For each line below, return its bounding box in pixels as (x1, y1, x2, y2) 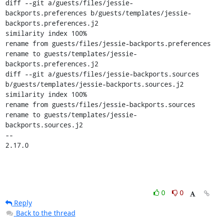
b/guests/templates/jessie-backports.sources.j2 (5, 79, 184, 89)
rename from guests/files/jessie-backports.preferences (5, 39, 211, 48)
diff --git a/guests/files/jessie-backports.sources (5, 69, 199, 78)
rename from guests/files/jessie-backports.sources (5, 100, 195, 109)
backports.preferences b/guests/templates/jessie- (5, 8, 191, 17)
